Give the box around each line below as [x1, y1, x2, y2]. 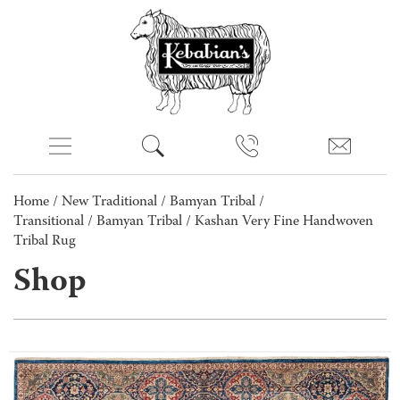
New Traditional [62, 192, 157, 213]
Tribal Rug [13, 231, 76, 253]
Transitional [13, 212, 84, 233]
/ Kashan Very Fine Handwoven [182, 212, 373, 233]
